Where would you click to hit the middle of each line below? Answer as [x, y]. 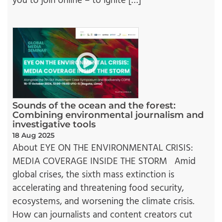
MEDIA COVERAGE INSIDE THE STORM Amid [104, 162]
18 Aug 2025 [33, 136]
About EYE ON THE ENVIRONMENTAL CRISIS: [103, 148]
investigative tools [54, 125]
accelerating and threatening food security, [98, 189]
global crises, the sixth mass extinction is [93, 175]
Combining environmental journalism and [108, 115]
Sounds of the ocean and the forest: [94, 106]
